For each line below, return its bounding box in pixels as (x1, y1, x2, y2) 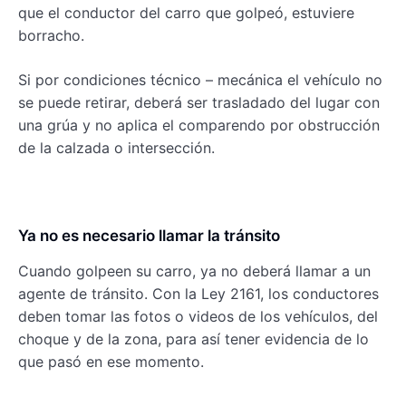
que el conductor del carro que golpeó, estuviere (18, 4, 354, 23)
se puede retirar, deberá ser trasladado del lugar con (18, 93, 380, 112)
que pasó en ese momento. (18, 353, 204, 372)
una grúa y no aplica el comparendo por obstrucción (18, 116, 380, 135)
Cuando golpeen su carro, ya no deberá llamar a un (18, 262, 371, 281)
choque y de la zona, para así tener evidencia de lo (18, 330, 369, 349)
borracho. (18, 26, 84, 45)
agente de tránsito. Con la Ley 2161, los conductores (18, 285, 379, 304)
